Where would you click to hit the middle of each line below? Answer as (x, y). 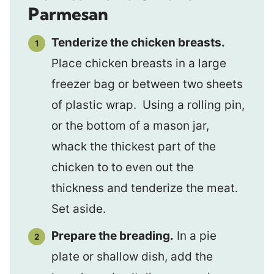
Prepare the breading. (113, 235)
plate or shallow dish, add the (132, 256)
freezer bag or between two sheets (147, 84)
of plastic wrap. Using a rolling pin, (148, 105)
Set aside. (79, 209)
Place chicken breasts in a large (139, 63)
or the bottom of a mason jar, (130, 126)
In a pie (195, 235)
